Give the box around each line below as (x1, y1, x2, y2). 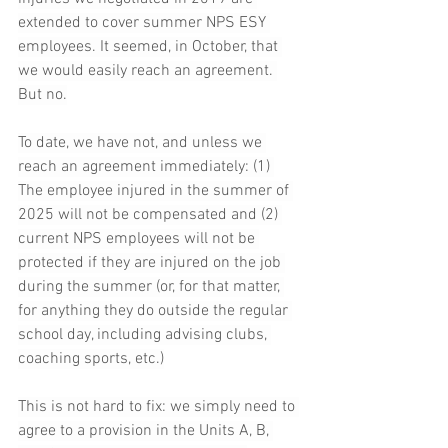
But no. (18, 85, 67, 106)
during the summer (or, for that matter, (18, 277, 284, 298)
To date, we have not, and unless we (18, 133, 266, 154)
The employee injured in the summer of (18, 181, 293, 202)
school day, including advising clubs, (18, 325, 271, 346)
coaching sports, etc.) (18, 349, 164, 370)
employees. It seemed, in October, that (18, 37, 282, 58)
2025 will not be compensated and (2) (18, 205, 282, 226)
